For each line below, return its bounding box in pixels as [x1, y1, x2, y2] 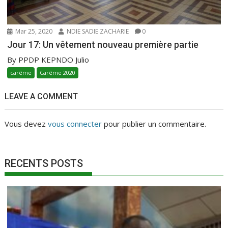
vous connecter [48, 118, 102, 129]
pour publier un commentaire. [102, 118, 207, 129]
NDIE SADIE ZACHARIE [65, 26, 129, 36]
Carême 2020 [40, 68, 76, 76]
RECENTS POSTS [5, 157, 83, 169]
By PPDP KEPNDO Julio [7, 54, 90, 65]
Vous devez [5, 118, 48, 129]
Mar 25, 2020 [14, 26, 53, 36]
